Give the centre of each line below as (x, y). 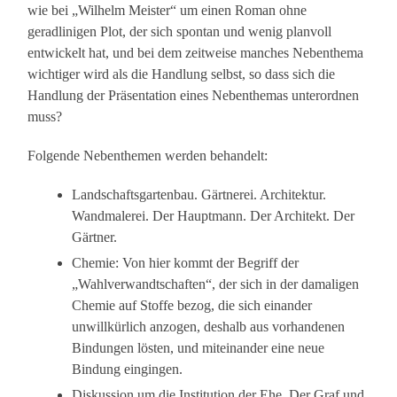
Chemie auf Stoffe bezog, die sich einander (192, 306)
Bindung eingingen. (128, 370)
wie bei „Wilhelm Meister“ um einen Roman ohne (167, 11)
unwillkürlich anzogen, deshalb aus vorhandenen (209, 327)
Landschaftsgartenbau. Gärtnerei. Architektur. (199, 195)
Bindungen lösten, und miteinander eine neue (198, 348)
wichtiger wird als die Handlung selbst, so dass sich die (182, 74)
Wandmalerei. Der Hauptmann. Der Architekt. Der (214, 216)
